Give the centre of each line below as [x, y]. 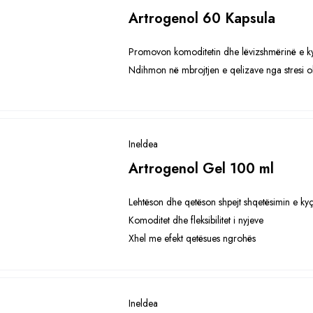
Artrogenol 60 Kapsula [202, 19]
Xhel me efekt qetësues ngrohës [192, 238]
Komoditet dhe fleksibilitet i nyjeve [196, 220]
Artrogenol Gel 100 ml [202, 169]
